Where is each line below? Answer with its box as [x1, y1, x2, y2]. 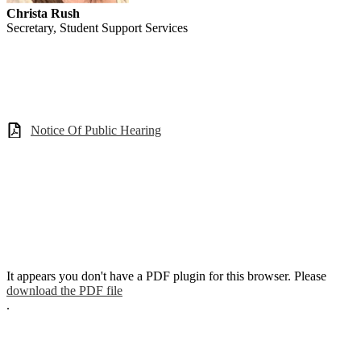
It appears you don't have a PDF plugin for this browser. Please [6, 268, 326, 283]
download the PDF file [6, 283, 122, 297]
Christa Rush [6, 6, 80, 21]
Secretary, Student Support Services [6, 21, 188, 35]
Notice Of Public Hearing [31, 123, 161, 138]
